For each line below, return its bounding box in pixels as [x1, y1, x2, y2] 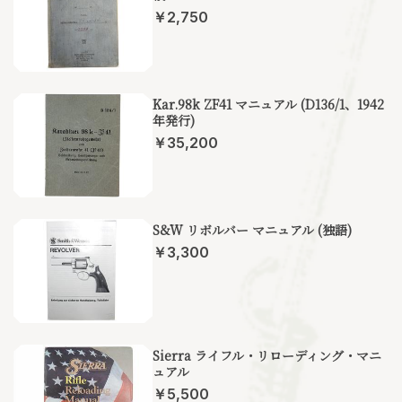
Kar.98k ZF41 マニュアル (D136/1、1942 [153, 95, 384, 113]
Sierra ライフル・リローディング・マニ [153, 346, 381, 364]
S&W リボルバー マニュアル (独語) [153, 221, 352, 239]
